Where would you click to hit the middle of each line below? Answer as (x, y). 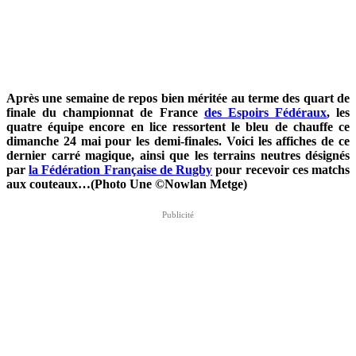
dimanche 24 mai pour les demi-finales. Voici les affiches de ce (178, 141)
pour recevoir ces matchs (281, 170)
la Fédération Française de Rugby (121, 170)
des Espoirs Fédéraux (265, 113)
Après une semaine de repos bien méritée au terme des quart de (178, 99)
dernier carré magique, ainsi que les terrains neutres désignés (178, 156)
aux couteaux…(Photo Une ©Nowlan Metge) (128, 184)
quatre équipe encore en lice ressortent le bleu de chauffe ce (178, 127)
